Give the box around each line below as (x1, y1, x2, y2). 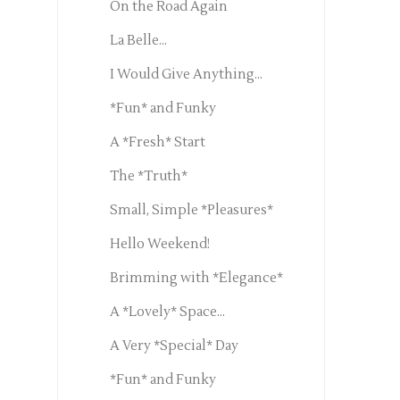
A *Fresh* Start (109, 134, 205, 152)
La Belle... (109, 32, 167, 50)
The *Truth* (109, 168, 187, 186)
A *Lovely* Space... (109, 304, 225, 321)
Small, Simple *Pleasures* (109, 202, 273, 220)
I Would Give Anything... (109, 66, 262, 84)
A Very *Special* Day (109, 337, 238, 355)
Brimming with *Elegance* (109, 270, 283, 287)
